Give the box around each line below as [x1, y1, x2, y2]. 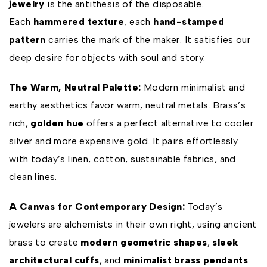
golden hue [30, 117, 84, 129]
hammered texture [33, 16, 125, 27]
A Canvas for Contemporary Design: [9, 201, 185, 212]
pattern [9, 34, 46, 45]
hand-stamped [153, 16, 225, 27]
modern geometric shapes [80, 237, 207, 248]
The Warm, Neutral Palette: [9, 82, 141, 93]
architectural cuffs [9, 254, 100, 266]
